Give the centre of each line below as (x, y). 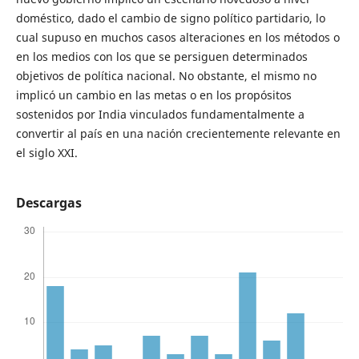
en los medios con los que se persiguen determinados (161, 57)
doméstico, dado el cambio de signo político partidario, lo (170, 18)
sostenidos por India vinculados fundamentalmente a (160, 115)
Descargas (48, 203)
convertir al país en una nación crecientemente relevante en (178, 134)
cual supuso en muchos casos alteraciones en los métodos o (177, 38)
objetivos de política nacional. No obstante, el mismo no (166, 76)
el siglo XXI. (46, 153)
